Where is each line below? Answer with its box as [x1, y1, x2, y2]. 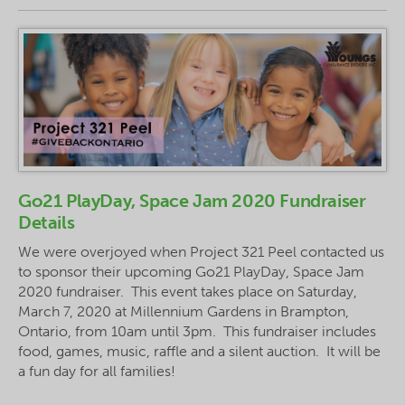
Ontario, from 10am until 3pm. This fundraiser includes [18, 322, 376, 340]
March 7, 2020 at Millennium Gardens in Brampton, [18, 302, 349, 320]
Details [18, 211, 75, 233]
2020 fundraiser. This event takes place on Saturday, [18, 282, 357, 300]
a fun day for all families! [18, 362, 179, 380]
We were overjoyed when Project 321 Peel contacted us [18, 242, 384, 260]
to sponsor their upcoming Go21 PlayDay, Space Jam [18, 262, 364, 280]
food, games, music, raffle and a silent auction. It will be [18, 342, 381, 360]
